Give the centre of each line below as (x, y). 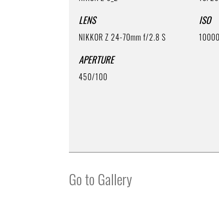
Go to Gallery (101, 179)
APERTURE (97, 59)
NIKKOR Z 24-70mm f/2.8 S (122, 37)
